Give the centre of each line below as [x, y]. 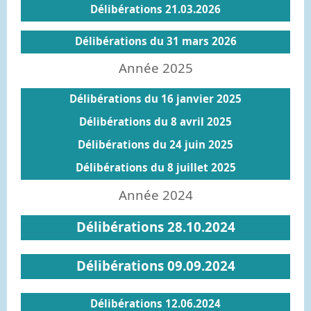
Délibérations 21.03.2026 [155, 9]
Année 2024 [155, 194]
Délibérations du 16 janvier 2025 [155, 99]
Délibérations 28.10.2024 [155, 226]
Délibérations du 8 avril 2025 [155, 121]
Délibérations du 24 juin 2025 [155, 144]
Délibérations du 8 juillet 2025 [155, 167]
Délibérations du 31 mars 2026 [155, 41]
